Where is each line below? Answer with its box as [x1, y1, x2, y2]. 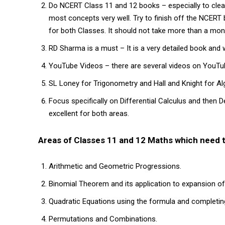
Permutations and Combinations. [49, 214, 157, 224]
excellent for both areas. [49, 109, 129, 119]
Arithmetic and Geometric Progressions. [49, 162, 181, 171]
